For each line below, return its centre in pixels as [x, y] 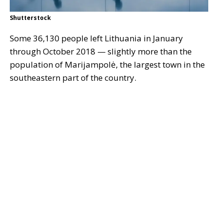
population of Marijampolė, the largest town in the [107, 65]
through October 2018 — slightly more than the [101, 52]
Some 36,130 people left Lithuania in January [96, 38]
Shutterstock [30, 18]
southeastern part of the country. [73, 78]
